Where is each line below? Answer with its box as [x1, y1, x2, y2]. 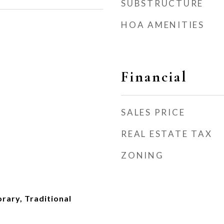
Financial [121, 68, 187, 85]
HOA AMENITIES [121, 19, 204, 30]
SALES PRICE [121, 107, 185, 117]
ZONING [121, 150, 164, 160]
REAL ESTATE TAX [121, 128, 212, 139]
